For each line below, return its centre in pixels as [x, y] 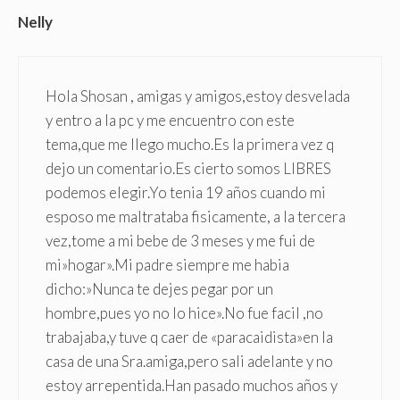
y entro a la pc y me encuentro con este [170, 121]
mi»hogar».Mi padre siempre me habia [167, 265]
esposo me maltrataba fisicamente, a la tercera [196, 217]
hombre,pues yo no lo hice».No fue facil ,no [184, 313]
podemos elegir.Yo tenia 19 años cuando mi [186, 193]
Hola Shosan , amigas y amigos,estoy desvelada [198, 96]
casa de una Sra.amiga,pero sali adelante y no [189, 362]
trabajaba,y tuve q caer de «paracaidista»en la [189, 337]
